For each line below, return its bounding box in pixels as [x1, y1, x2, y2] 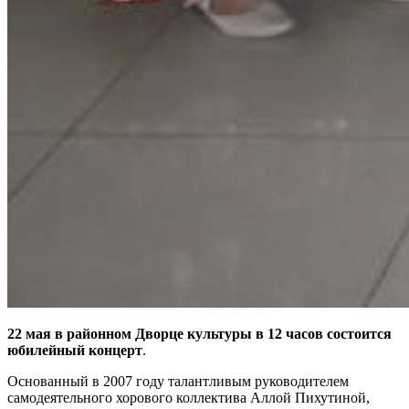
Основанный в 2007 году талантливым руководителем [7, 372, 349, 389]
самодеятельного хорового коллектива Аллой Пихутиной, [7, 389, 370, 405]
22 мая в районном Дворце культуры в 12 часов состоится [7, 325, 392, 341]
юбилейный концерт [7, 341, 142, 358]
